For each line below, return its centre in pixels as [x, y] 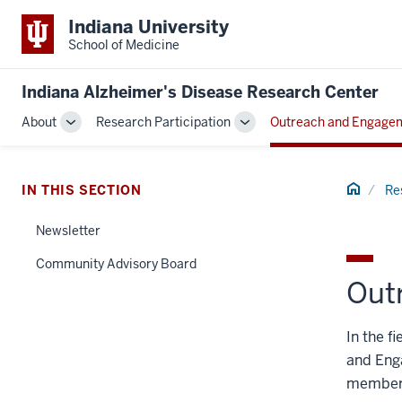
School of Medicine [124, 44]
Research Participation [163, 122]
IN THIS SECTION [82, 190]
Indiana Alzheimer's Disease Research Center [200, 92]
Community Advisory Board [116, 263]
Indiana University [149, 26]
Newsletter [68, 230]
